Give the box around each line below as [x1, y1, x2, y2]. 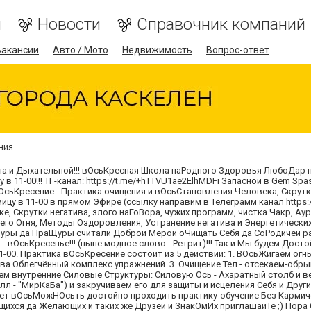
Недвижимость [122, 44, 192, 56]
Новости [37, 15, 101, 34]
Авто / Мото [53, 44, 108, 56]
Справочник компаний [137, 15, 305, 34]
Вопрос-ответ [206, 44, 269, 56]
